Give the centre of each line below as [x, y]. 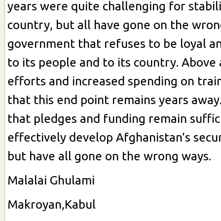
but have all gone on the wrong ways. [109, 156]
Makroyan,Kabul [52, 204]
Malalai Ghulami [51, 180]
